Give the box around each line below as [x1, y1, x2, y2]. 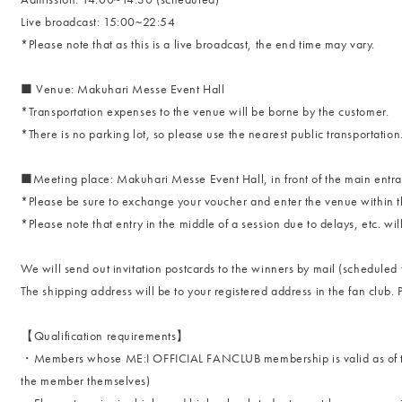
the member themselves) [21, 372, 151, 389]
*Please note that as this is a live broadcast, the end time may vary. [21, 36, 375, 52]
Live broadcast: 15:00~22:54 [21, 13, 176, 30]
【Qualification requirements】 [21, 328, 189, 344]
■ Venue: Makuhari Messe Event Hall [21, 81, 225, 97]
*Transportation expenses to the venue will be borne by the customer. [21, 103, 389, 119]
